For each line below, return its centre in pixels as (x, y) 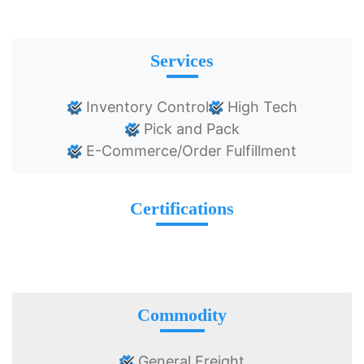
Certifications (182, 209)
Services (182, 61)
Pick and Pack (189, 129)
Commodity (182, 315)
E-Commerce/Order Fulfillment (189, 151)
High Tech (260, 107)
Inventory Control (145, 107)
